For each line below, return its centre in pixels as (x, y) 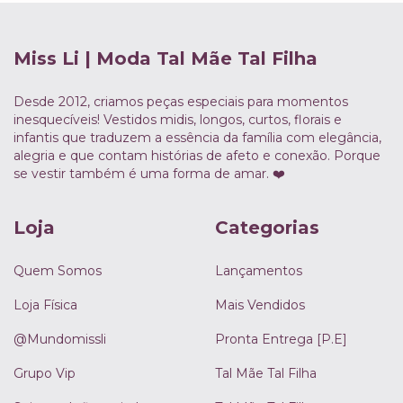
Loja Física (45, 304)
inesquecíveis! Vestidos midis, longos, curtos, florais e (178, 120)
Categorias (267, 228)
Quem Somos (58, 270)
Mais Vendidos (260, 304)
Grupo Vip (45, 373)
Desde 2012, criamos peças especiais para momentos (181, 102)
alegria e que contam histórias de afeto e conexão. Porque (197, 156)
